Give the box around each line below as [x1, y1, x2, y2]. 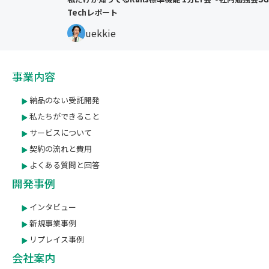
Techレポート [67, 7, 118, 19]
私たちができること [28, 110, 100, 122]
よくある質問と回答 [28, 159, 100, 171]
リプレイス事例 [28, 234, 84, 246]
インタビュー [28, 201, 76, 213]
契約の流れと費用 [28, 143, 92, 155]
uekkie [85, 26, 116, 41]
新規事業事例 [28, 217, 76, 229]
